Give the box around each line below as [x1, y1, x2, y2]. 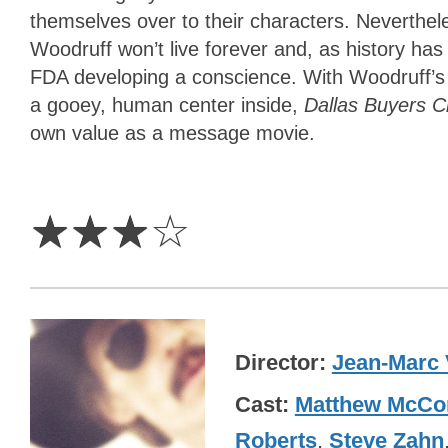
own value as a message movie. [30, 122, 315, 145]
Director [234, 349, 319, 375]
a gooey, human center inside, [30, 94, 304, 117]
